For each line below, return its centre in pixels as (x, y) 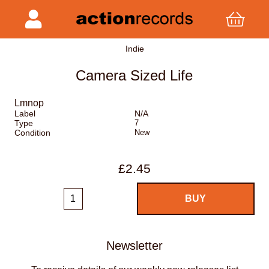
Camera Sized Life (134, 76)
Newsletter (134, 245)
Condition (32, 133)
